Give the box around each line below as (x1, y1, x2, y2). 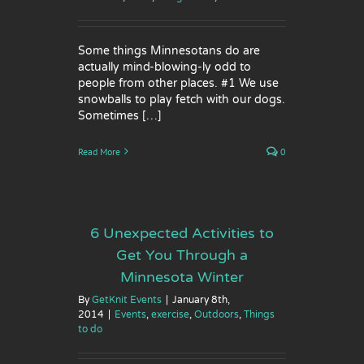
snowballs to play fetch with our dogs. (78, 92, 285, 106)
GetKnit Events (92, 293, 162, 305)
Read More (78, 145, 120, 158)
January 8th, (172, 293, 230, 305)
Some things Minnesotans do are (78, 43, 260, 58)
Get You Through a (116, 245, 248, 264)
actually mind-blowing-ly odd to (78, 59, 251, 74)
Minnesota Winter (120, 267, 244, 286)
